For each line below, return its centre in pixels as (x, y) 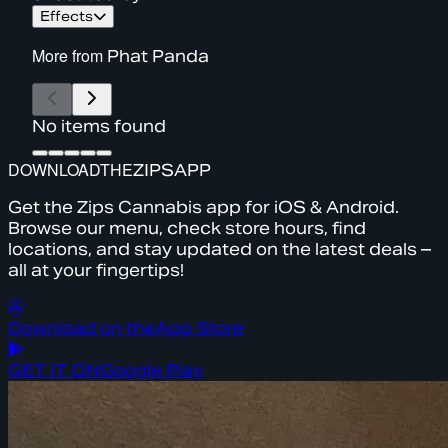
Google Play (151, 370)
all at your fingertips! (96, 270)
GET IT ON (54, 370)
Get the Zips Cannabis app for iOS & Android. (203, 207)
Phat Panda (158, 56)
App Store (199, 328)
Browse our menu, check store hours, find (187, 228)
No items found (99, 126)
